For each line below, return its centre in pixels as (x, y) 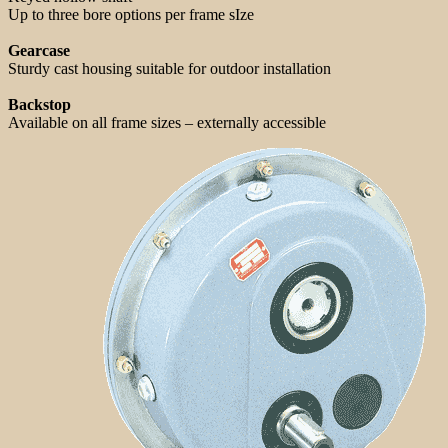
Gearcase (39, 50)
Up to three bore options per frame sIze (131, 14)
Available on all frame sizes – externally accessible (167, 122)
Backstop (39, 104)
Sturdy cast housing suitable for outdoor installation (169, 68)
